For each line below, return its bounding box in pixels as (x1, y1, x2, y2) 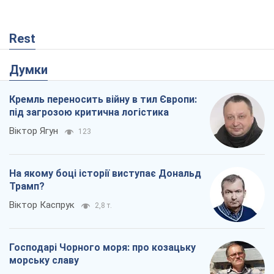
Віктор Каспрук (9, 78, 75, 89)
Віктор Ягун (9, 4, 58, 15)
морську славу (9, 133, 79, 145)
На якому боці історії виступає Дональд (9, 46, 201, 58)
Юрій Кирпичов (9, 152, 73, 163)
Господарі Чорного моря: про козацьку (9, 120, 196, 132)
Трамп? (9, 59, 45, 71)
